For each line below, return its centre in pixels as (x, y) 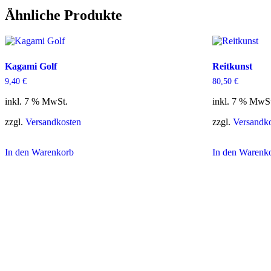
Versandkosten (53, 122)
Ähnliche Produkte (64, 15)
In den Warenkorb (39, 152)
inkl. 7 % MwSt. (36, 102)
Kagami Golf (31, 67)
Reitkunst (233, 67)
